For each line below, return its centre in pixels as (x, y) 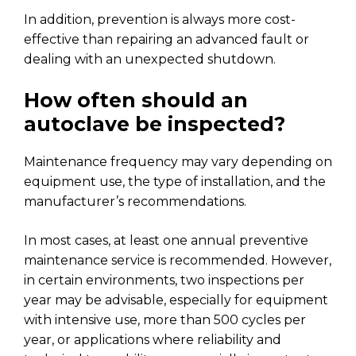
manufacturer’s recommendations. (135, 201)
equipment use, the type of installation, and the (175, 181)
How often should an (136, 100)
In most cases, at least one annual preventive (166, 240)
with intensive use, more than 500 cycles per (165, 319)
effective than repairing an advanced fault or (166, 39)
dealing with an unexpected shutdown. (150, 59)
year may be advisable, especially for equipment (176, 300)
